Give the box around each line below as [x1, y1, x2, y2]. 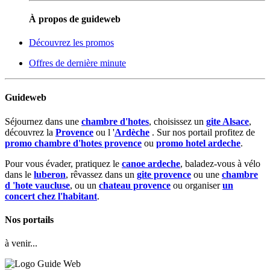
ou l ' [93, 127, 115, 137]
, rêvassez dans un [66, 169, 137, 180]
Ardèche [115, 127, 149, 137]
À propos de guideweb [29, 13, 121, 24]
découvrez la [5, 127, 55, 137]
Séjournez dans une [5, 116, 81, 127]
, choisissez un [149, 116, 206, 127]
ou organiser [171, 180, 222, 190]
